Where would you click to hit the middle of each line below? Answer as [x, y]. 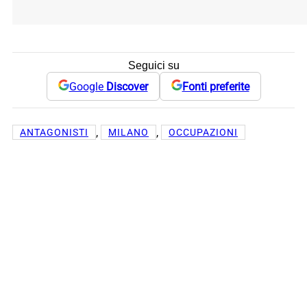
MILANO [128, 133]
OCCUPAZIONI [203, 133]
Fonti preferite [216, 86]
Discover [127, 86]
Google [87, 86]
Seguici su [153, 66]
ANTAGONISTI [54, 133]
